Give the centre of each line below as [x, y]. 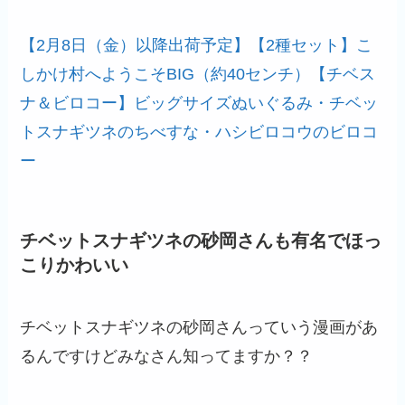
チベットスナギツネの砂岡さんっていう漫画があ [199, 328]
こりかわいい [75, 264]
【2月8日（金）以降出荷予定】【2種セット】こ [197, 45]
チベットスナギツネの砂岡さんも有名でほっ [201, 240]
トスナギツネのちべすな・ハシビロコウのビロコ [199, 132]
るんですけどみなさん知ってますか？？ [167, 357]
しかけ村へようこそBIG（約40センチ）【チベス [198, 74]
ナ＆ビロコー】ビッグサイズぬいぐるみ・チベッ [199, 103]
